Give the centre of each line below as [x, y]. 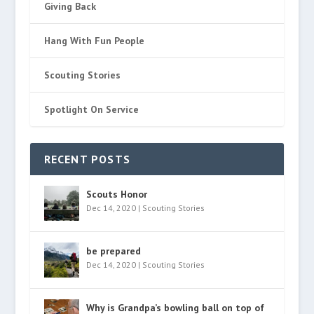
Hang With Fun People [94, 41]
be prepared [113, 251]
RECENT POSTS [87, 159]
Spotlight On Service [91, 109]
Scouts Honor [116, 194]
